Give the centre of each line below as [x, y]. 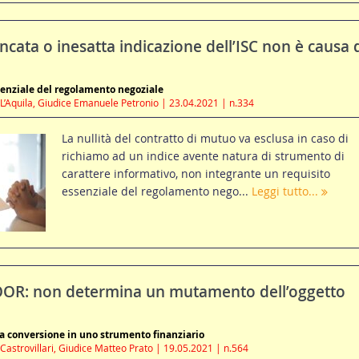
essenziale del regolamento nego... [156, 192]
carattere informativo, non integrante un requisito [196, 174]
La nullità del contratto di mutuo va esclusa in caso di [205, 139]
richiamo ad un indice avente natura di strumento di [203, 156]
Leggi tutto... [286, 192]
